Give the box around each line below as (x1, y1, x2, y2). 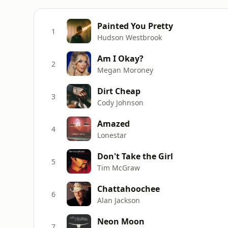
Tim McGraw (97, 162, 140, 173)
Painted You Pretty (97, 20, 173, 32)
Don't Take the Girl (97, 150, 173, 162)
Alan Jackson (97, 195, 140, 205)
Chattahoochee (97, 183, 160, 194)
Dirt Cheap (97, 85, 140, 97)
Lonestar (97, 130, 127, 140)
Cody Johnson (97, 97, 144, 107)
